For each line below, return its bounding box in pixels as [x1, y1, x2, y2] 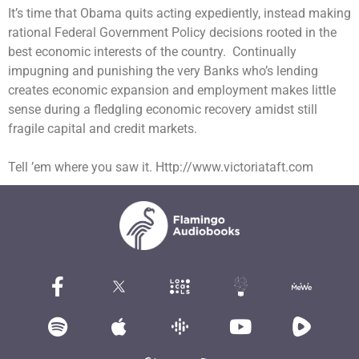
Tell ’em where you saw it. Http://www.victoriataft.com [8, 159, 313, 175]
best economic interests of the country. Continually [8, 44, 296, 60]
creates [8, 83, 52, 99]
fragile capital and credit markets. [8, 121, 197, 137]
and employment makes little [169, 83, 336, 99]
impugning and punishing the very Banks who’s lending [8, 63, 318, 79]
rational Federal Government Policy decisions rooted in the [8, 25, 337, 41]
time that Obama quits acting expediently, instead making [23, 6, 351, 22]
